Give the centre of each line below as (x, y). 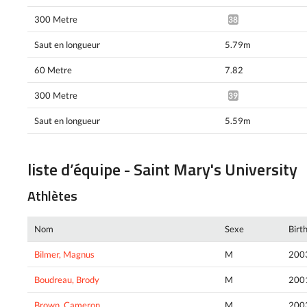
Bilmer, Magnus (64, 254)
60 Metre (53, 70)
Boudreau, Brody (67, 279)
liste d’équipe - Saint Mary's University (162, 170)
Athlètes (52, 195)
